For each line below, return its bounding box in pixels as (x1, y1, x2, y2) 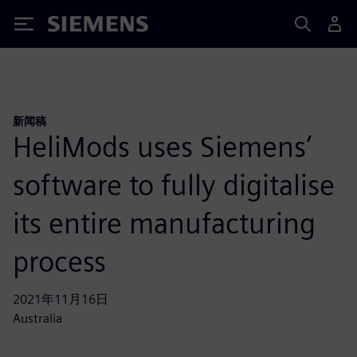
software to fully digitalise (13, 167, 335, 202)
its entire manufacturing (13, 205, 316, 241)
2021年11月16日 (13, 291, 108, 307)
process (13, 243, 106, 279)
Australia (13, 310, 62, 326)
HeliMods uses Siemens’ (13, 128, 312, 164)
